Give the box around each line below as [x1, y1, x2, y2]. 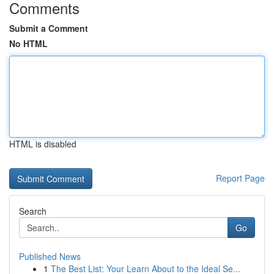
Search [19, 205, 46, 217]
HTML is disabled [9, 138, 76, 150]
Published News [19, 250, 81, 262]
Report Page [216, 172, 265, 184]
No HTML [9, 37, 48, 50]
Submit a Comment [9, 22, 88, 34]
